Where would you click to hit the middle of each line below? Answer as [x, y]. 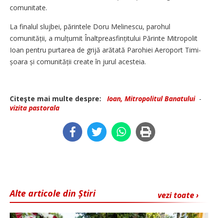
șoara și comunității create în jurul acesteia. [78, 61]
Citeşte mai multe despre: [57, 98]
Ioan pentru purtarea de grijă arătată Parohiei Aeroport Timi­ [105, 50]
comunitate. [28, 7]
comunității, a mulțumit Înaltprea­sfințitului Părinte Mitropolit [104, 38]
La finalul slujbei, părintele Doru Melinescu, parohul [90, 26]
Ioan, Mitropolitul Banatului [151, 98]
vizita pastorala [35, 108]
